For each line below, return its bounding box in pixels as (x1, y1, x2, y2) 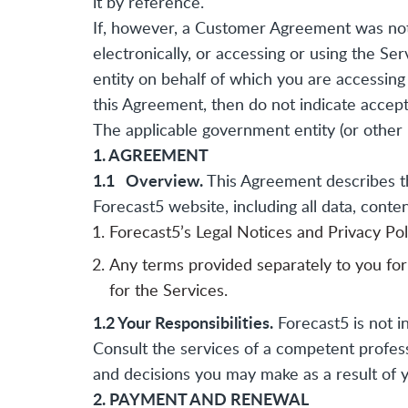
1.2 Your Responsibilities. (93, 311, 273, 334)
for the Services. (109, 279, 228, 301)
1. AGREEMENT (93, 143, 209, 167)
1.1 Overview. (93, 168, 203, 192)
